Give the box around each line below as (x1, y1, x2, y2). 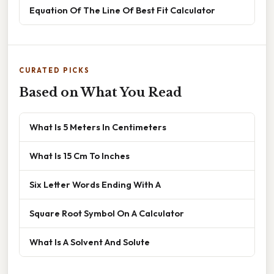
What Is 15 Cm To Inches (29, 150, 130, 162)
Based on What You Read (19, 85, 182, 100)
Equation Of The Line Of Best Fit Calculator (29, 4, 215, 17)
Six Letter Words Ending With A (29, 179, 161, 191)
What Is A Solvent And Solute (29, 236, 150, 248)
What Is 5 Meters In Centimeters (29, 121, 166, 133)
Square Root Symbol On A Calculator (29, 207, 184, 220)
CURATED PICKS (19, 66, 90, 75)
